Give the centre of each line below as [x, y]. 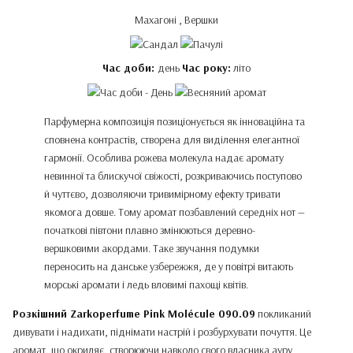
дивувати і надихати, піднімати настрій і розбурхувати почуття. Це [162, 332]
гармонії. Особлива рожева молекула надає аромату [164, 158]
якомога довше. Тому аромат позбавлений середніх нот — [175, 212]
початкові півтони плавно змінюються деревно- [150, 230]
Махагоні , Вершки [176, 20]
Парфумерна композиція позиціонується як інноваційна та [175, 121]
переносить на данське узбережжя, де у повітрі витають [169, 266]
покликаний [283, 314]
